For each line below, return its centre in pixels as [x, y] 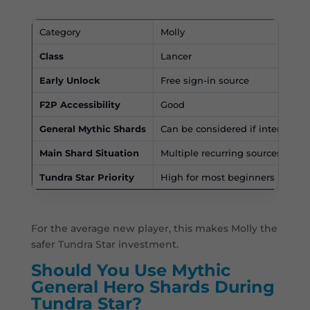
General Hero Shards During [153, 287]
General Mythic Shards [92, 129]
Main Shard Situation [89, 153]
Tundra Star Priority [86, 177]
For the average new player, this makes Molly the [154, 229]
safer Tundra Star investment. [104, 245]
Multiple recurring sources [221, 153]
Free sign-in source [204, 81]
